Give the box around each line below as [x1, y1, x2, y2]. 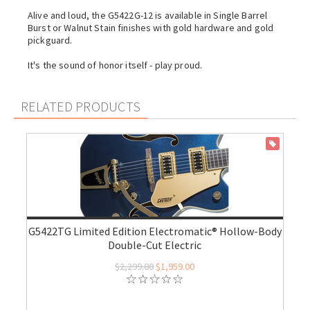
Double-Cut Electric [108, 238, 202, 252]
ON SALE [277, 139, 307, 148]
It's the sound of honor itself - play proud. [28, 59, 203, 71]
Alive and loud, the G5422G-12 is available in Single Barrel [28, 9, 268, 21]
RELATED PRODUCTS [21, 98, 141, 115]
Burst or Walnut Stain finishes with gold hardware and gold [28, 21, 274, 34]
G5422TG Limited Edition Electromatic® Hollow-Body [28, 224, 282, 238]
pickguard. [28, 34, 73, 46]
